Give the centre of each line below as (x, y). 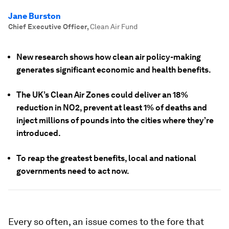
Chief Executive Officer (48, 27)
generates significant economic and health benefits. (114, 70)
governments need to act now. (73, 171)
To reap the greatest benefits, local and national (106, 158)
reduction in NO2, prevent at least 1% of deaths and (112, 108)
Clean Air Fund (114, 27)
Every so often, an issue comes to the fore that (106, 222)
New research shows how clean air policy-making (109, 57)
